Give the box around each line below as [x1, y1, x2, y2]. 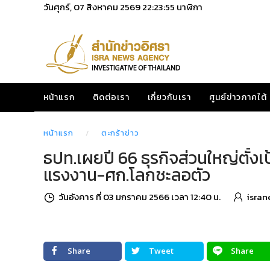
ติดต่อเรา [93, 91, 130, 104]
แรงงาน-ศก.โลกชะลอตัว [43, 162, 210, 187]
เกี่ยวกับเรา [148, 91, 191, 104]
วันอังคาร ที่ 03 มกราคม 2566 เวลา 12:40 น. [58, 189, 221, 204]
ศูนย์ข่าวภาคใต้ [209, 91, 267, 104]
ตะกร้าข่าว [101, 127, 139, 139]
